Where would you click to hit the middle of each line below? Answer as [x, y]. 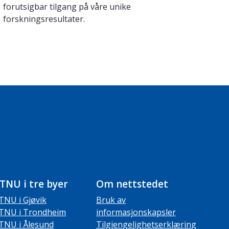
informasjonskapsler [136, 212]
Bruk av [111, 200]
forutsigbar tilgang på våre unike [67, 7]
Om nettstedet [132, 184]
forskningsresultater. [45, 19]
